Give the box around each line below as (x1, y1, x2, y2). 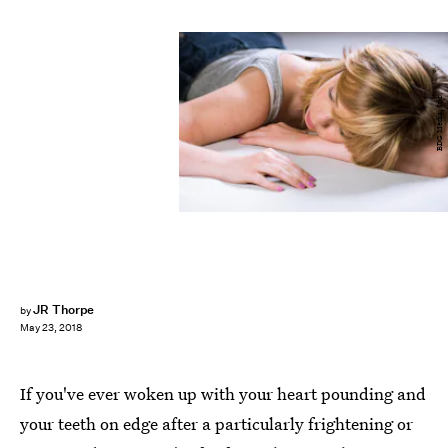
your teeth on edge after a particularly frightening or (20, 412, 413, 435)
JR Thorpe (32, 301, 95, 318)
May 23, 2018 (20, 321, 82, 335)
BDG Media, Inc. (432, 92, 446, 152)
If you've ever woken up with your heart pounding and (20, 382, 426, 405)
